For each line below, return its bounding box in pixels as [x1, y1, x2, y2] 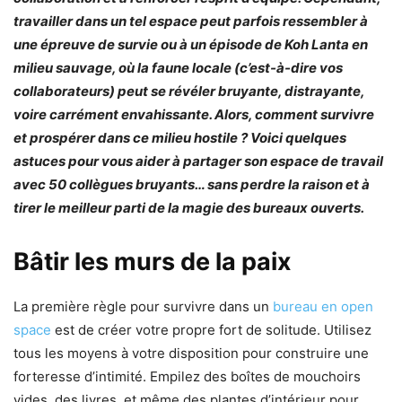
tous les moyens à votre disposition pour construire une [13, 345, 369, 363]
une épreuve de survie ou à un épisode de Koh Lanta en [13, 36, 368, 54]
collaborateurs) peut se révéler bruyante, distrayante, [13, 83, 364, 100]
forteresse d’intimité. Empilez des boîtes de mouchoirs [13, 368, 361, 386]
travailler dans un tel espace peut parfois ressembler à [13, 13, 368, 31]
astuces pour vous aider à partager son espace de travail [13, 153, 383, 170]
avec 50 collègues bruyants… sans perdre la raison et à [13, 176, 370, 194]
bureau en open [273, 298, 373, 316]
